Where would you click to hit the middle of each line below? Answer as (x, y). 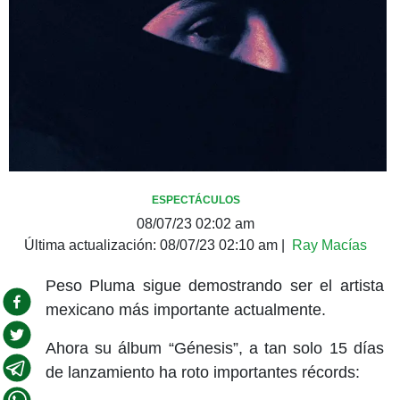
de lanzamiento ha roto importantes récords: (202, 372)
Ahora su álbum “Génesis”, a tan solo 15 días (214, 348)
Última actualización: (92, 245)
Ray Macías (329, 245)
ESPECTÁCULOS (196, 200)
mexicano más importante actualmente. (185, 309)
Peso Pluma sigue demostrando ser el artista (214, 285)
